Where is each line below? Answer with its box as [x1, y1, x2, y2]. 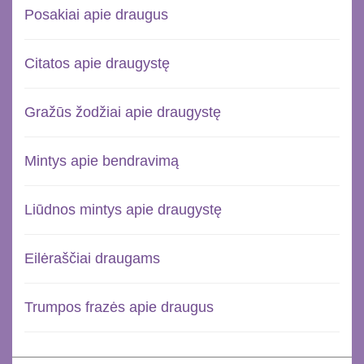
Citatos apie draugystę [24, 54, 170, 71]
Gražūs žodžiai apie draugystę [24, 103, 221, 120]
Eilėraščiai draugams [24, 249, 160, 266]
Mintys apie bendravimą [24, 152, 179, 169]
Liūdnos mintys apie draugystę [24, 201, 222, 218]
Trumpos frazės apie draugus [24, 298, 214, 315]
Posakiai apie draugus [24, 6, 168, 23]
